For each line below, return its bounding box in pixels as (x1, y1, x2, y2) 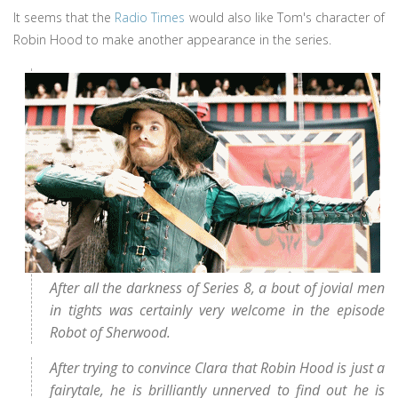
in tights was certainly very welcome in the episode (50, 300, 385, 320)
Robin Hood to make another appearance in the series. (13, 31, 331, 48)
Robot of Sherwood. (50, 322, 171, 342)
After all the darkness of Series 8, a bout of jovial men (50, 278, 385, 298)
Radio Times (115, 9, 186, 26)
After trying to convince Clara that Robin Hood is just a (50, 358, 385, 378)
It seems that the (13, 9, 115, 26)
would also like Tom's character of (185, 9, 386, 26)
